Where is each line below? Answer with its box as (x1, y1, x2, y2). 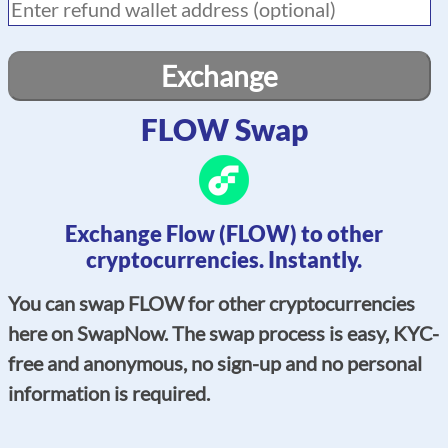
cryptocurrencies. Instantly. (86, 245, 362, 273)
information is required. (8, 380, 210, 405)
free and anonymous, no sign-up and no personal (8, 350, 422, 375)
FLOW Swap (140, 110, 308, 147)
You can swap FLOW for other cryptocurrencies (8, 290, 415, 315)
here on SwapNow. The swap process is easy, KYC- (8, 320, 439, 345)
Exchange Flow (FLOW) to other (65, 219, 383, 247)
